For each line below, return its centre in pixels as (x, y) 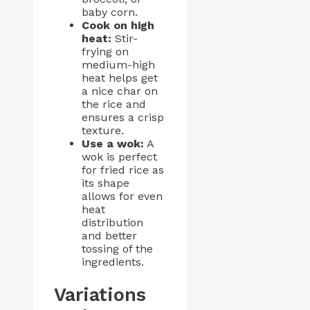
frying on (105, 51)
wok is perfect (119, 156)
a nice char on (120, 91)
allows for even (122, 196)
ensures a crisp (123, 117)
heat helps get (120, 77)
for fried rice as (123, 170)
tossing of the (117, 248)
